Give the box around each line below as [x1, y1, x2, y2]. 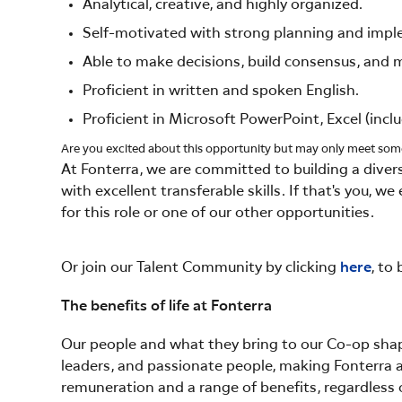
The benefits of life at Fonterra [61, 298, 272, 314]
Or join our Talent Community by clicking [61, 260, 340, 276]
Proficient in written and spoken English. [83, 83, 359, 99]
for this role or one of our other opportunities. [61, 205, 378, 221]
